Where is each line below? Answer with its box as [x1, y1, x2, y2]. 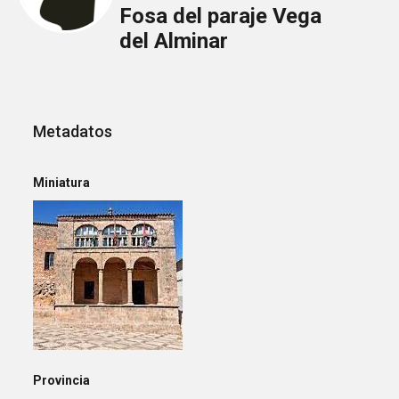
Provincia [33, 372, 91, 387]
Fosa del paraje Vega [118, 4, 322, 29]
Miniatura [33, 175, 91, 190]
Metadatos [33, 122, 113, 142]
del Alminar [118, 28, 228, 54]
